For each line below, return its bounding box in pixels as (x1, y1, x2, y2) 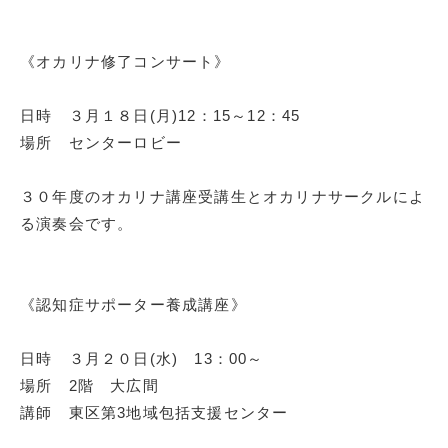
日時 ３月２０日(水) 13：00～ (20, 350, 264, 367)
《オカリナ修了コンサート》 (20, 53, 231, 70)
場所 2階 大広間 (20, 377, 159, 394)
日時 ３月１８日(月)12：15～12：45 (20, 107, 301, 124)
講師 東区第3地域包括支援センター (20, 404, 289, 421)
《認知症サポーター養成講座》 (20, 296, 247, 313)
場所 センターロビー (20, 134, 182, 151)
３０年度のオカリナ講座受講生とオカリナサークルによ (20, 188, 425, 205)
